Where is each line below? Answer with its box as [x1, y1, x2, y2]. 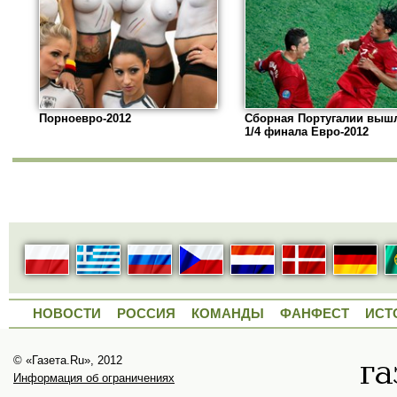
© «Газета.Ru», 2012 [13, 354, 122, 368]
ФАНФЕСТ [280, 306, 349, 322]
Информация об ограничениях [13, 371, 175, 385]
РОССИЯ [117, 306, 175, 322]
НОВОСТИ [33, 306, 101, 322]
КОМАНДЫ [191, 306, 264, 322]
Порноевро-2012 [39, 112, 131, 126]
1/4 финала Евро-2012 [245, 125, 369, 139]
